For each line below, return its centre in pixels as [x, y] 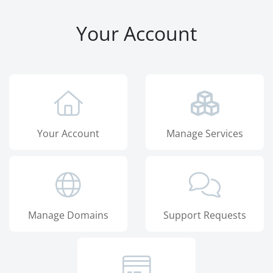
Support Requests [205, 215]
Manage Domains [68, 215]
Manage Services [205, 133]
